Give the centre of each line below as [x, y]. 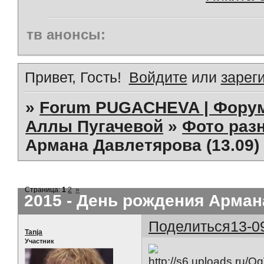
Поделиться [190, 226]
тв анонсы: [66, 34]
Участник [39, 241]
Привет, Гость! [73, 77]
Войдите [158, 77]
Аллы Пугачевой [95, 126]
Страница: [44, 189]
